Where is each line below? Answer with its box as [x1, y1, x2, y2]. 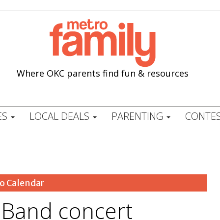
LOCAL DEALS [29, 110, 92, 123]
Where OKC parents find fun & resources [17, 67, 189, 79]
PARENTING [111, 110, 165, 123]
